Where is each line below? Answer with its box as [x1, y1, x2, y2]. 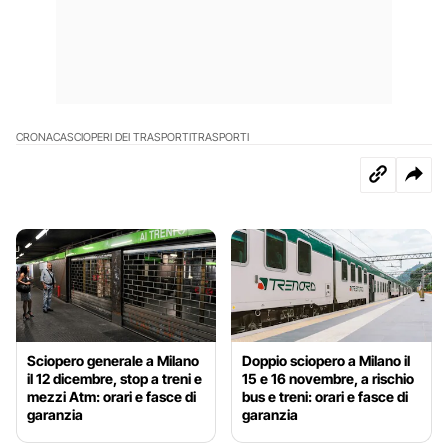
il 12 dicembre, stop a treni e [27, 369, 202, 387]
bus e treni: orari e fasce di [242, 387, 409, 405]
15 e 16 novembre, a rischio [242, 369, 415, 387]
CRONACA [16, 129, 67, 144]
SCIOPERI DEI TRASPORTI [67, 129, 191, 144]
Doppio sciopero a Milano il [242, 351, 411, 369]
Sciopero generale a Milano [27, 351, 199, 369]
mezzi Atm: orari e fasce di [27, 387, 196, 405]
